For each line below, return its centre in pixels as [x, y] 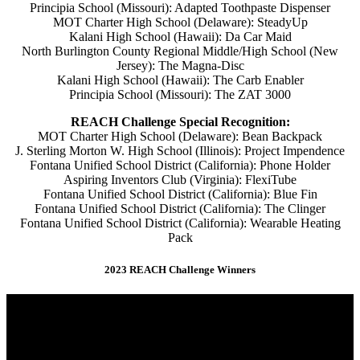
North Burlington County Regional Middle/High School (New [180, 51]
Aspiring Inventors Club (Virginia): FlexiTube [180, 180]
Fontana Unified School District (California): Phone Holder [180, 166]
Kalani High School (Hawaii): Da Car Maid [180, 37]
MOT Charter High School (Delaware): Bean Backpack [180, 137]
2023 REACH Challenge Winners [180, 269]
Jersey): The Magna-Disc [180, 66]
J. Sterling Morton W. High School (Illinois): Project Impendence [180, 151]
